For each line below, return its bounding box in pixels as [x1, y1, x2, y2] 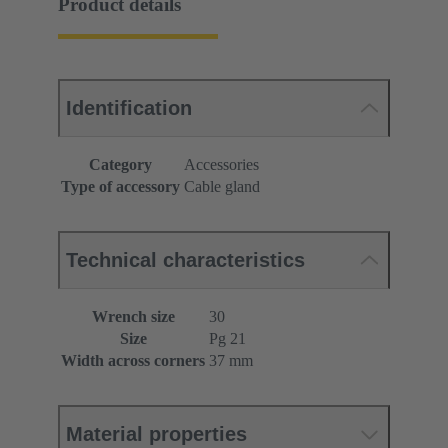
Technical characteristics [66, 249, 305, 272]
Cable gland [184, 178, 260, 196]
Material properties [66, 423, 247, 446]
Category [89, 156, 152, 174]
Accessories [184, 156, 259, 174]
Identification [66, 97, 192, 120]
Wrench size [91, 308, 175, 326]
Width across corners [61, 352, 205, 370]
